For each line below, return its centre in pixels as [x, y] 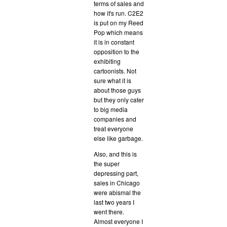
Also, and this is [115, 154]
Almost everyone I [118, 221]
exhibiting [107, 61]
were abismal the [117, 192]
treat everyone [113, 128]
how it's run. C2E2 [119, 13]
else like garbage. [118, 138]
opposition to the [117, 51]
